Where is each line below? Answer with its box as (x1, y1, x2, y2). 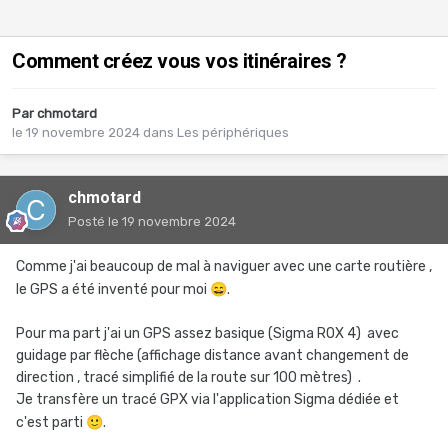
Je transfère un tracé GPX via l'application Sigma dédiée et (16, 391, 399, 409)
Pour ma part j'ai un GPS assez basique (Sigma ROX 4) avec (16, 325, 399, 343)
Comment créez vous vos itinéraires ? (12, 49, 347, 74)
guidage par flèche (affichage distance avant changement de (16, 347, 409, 365)
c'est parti (16, 414, 86, 432)
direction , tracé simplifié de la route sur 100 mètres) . (16, 369, 364, 387)
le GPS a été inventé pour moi (16, 281, 210, 299)
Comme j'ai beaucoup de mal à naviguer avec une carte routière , (16, 258, 432, 276)
